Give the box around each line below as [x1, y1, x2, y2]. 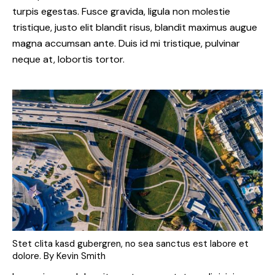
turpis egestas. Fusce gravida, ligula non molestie [12, 4, 230, 18]
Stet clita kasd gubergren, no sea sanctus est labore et [12, 237, 249, 250]
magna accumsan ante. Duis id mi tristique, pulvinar [12, 36, 240, 50]
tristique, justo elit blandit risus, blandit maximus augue [12, 20, 257, 34]
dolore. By [12, 249, 56, 262]
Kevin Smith [56, 249, 106, 262]
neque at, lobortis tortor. [12, 52, 125, 66]
